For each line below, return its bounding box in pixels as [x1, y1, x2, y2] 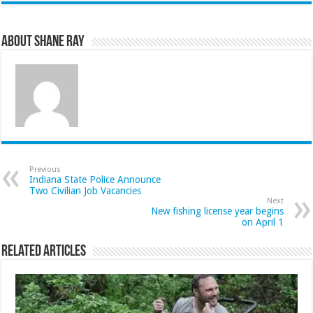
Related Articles [1, 244, 87, 261]
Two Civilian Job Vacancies [29, 185, 142, 197]
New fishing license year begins [150, 205, 284, 217]
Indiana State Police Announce [29, 174, 161, 186]
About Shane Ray [1, 34, 85, 51]
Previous [29, 165, 61, 175]
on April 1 [241, 217, 284, 228]
